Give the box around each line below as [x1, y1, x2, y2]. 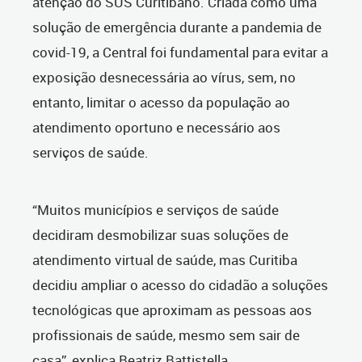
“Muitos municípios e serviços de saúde [32, 200, 279, 220]
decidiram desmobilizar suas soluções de [32, 225, 288, 245]
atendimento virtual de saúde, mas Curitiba [32, 250, 297, 270]
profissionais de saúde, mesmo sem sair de [32, 326, 300, 345]
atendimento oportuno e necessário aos [32, 118, 280, 137]
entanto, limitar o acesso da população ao [32, 93, 290, 112]
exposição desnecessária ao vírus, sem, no [32, 68, 296, 87]
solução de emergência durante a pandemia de [32, 18, 322, 37]
